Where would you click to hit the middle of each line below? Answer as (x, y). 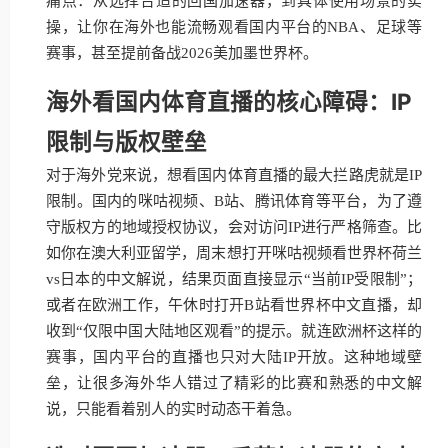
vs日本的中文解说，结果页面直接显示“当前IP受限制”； (234, 279)
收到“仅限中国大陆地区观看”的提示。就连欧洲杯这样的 (234, 331)
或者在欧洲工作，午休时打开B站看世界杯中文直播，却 (234, 305)
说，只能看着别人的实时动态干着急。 (173, 409)
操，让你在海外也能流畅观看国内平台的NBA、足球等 (234, 27)
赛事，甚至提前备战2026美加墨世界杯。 (182, 53)
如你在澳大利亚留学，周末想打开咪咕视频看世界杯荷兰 (234, 253)
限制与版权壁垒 (126, 141)
